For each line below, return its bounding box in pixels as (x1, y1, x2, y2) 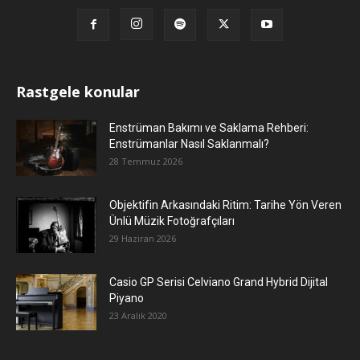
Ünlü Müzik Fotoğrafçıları (109, 215, 235, 228)
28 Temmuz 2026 (109, 155, 182, 168)
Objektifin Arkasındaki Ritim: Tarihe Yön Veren (109, 198, 342, 212)
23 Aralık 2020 (109, 309, 167, 322)
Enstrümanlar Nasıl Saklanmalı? (109, 137, 269, 151)
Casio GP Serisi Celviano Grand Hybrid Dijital (109, 276, 328, 289)
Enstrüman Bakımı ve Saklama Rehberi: (109, 121, 309, 135)
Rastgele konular (16, 82, 140, 102)
